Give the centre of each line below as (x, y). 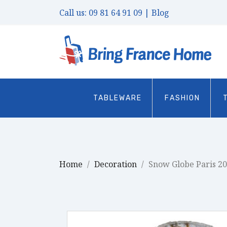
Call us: (74, 13)
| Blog (157, 13)
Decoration (116, 164)
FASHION (183, 98)
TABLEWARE (118, 98)
